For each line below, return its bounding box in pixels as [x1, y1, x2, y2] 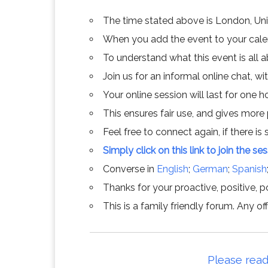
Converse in [103, 163, 157, 175]
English [157, 163, 188, 175]
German [193, 163, 228, 175]
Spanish [232, 163, 267, 175]
